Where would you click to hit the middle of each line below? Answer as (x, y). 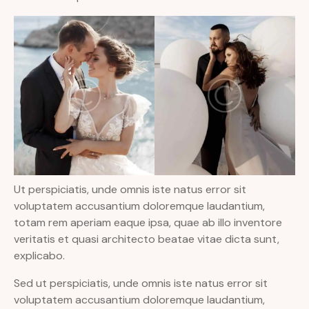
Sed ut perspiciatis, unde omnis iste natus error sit (141, 283)
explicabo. (39, 256)
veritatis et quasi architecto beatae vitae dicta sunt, (147, 239)
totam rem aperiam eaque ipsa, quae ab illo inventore (148, 223)
